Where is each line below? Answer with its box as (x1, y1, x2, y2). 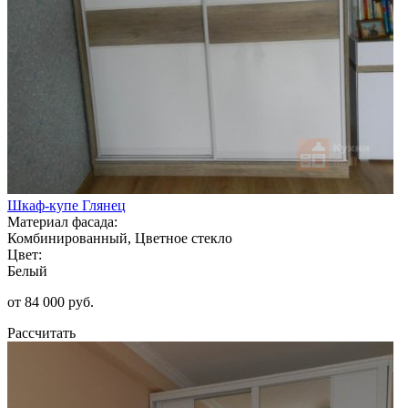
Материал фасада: (7, 213, 117, 229)
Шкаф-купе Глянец (7, 197, 126, 213)
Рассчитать (7, 324, 76, 341)
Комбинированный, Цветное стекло (7, 229, 232, 246)
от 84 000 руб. (7, 293, 94, 310)
